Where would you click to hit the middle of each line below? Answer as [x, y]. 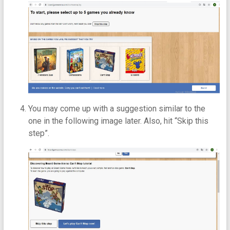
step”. [39, 133]
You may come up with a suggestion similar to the [117, 109]
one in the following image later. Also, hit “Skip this [118, 121]
